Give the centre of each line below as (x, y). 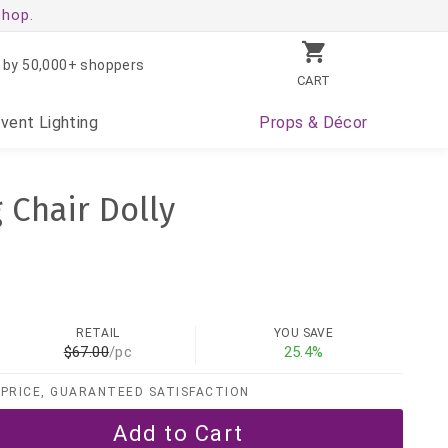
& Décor (335, 122)
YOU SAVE (303, 333)
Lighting (66, 122)
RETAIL (98, 333)
